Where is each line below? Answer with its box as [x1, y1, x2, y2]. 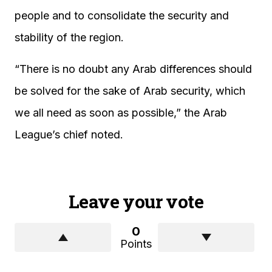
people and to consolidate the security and [15, 8, 229, 22]
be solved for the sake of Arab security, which [15, 84, 245, 97]
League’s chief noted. [15, 127, 123, 141]
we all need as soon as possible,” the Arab [15, 106, 227, 119]
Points [120, 237, 152, 250]
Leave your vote [69, 189, 203, 213]
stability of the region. [15, 30, 124, 44]
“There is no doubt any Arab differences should [15, 62, 252, 75]
